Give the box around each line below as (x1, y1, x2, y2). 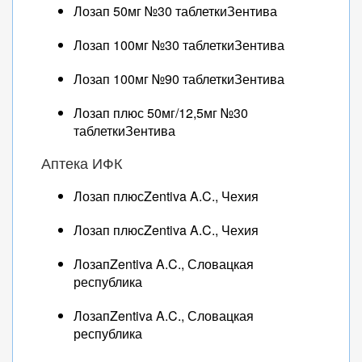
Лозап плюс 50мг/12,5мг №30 (74, 103, 248, 122)
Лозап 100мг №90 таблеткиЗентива (74, 69, 284, 88)
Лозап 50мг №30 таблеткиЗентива (74, 2, 277, 20)
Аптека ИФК (41, 154, 122, 173)
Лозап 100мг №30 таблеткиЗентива (74, 36, 284, 54)
